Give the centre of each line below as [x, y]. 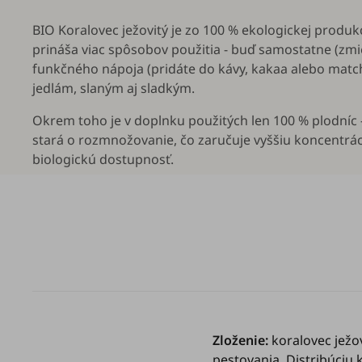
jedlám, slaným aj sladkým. [114, 88]
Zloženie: [242, 340]
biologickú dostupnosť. [103, 159]
